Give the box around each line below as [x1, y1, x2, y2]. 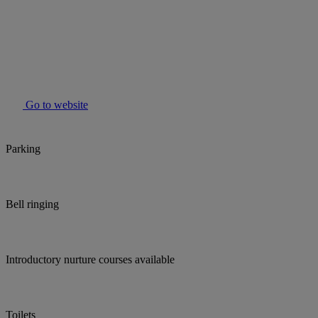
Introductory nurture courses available [6, 253, 175, 266]
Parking [6, 143, 40, 155]
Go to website [23, 99, 88, 111]
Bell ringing [6, 198, 59, 211]
